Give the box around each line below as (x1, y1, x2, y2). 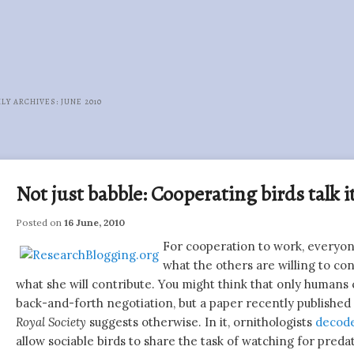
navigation (16, 153, 69, 168)
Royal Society (16, 314, 87, 330)
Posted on (16, 217, 65, 229)
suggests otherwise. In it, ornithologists (86, 314, 316, 330)
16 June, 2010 (64, 217, 126, 229)
